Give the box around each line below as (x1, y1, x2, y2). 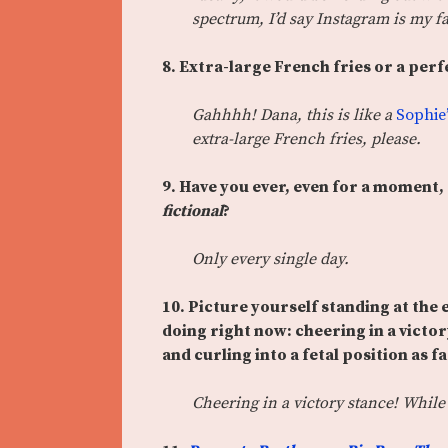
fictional (162, 201, 223, 222)
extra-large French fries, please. (192, 129, 421, 150)
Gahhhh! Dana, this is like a (192, 105, 396, 126)
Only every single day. (192, 249, 353, 270)
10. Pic (162, 297, 213, 318)
